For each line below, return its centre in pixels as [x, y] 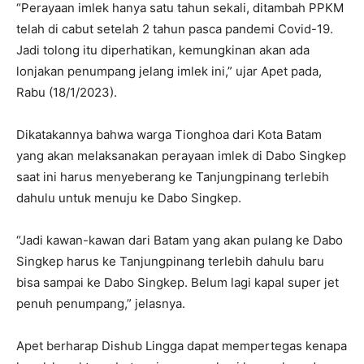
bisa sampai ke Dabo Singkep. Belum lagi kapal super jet [178, 283]
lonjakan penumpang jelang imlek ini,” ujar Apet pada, [169, 71]
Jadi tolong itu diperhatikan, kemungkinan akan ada [163, 50]
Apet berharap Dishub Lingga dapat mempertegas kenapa [182, 346]
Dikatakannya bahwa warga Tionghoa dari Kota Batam [169, 135]
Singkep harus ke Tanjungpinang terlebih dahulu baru [170, 262]
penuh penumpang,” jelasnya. [101, 304]
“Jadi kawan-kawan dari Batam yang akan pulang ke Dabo [180, 240]
